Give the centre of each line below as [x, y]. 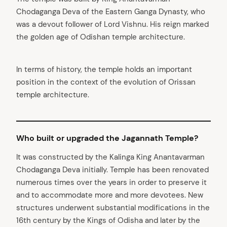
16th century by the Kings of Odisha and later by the [108, 220]
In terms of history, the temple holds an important [104, 69]
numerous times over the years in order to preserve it [111, 182]
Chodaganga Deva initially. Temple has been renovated [112, 169]
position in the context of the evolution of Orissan [106, 82]
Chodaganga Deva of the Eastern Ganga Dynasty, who [111, 11]
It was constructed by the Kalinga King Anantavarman [110, 157]
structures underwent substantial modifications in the [113, 207]
